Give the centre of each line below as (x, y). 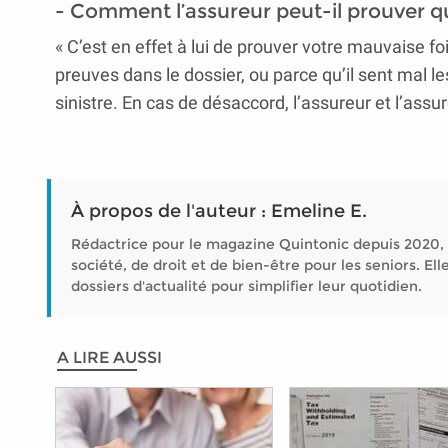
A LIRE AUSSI (109, 357)
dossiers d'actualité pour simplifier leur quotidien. (246, 286)
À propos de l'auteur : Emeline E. (219, 211)
